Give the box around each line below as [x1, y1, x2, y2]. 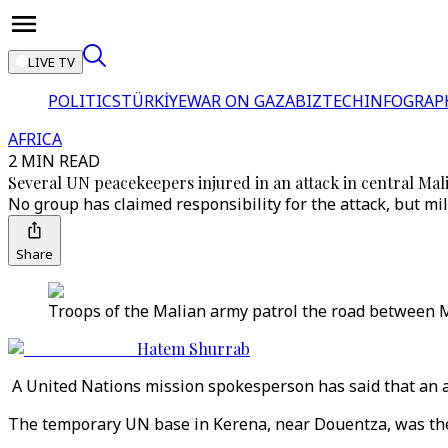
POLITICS [48, 90, 121, 112]
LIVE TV [28, 53, 75, 71]
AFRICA [8, 128, 62, 150]
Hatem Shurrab [137, 338, 250, 359]
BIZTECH [295, 90, 364, 112]
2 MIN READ [8, 150, 100, 172]
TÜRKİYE [121, 90, 187, 112]
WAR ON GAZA [187, 90, 295, 112]
